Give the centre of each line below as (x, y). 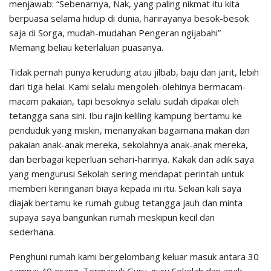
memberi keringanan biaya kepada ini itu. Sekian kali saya (125, 188)
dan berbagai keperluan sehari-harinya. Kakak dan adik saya (132, 159)
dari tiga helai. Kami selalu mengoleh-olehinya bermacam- (128, 87)
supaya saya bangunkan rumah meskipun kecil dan (112, 217)
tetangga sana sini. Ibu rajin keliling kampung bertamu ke (126, 116)
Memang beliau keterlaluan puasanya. (86, 47)
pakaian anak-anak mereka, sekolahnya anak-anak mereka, (129, 145)
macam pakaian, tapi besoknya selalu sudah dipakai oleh (124, 101)
